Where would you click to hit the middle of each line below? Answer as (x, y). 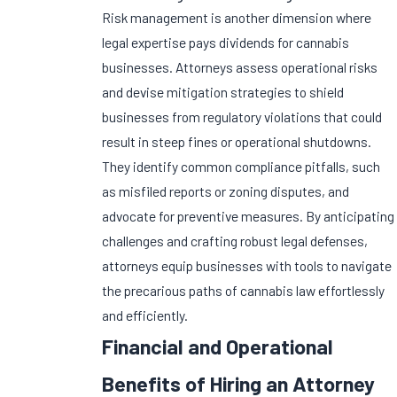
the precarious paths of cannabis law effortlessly (244, 291)
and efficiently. (145, 315)
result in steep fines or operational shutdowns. (237, 142)
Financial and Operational (218, 347)
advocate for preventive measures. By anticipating (249, 216)
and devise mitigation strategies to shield (223, 92)
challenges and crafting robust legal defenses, (235, 241)
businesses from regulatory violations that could (242, 117)
